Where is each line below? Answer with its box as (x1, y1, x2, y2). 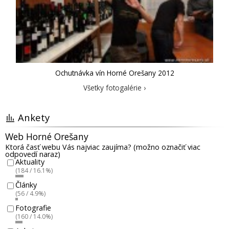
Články (15, 180, 37, 190)
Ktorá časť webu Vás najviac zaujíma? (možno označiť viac (5, 142, 200, 152)
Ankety (18, 111, 50, 124)
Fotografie (15, 203, 51, 213)
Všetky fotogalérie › (83, 83, 146, 93)
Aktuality (15, 157, 44, 167)
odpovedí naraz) (5, 149, 60, 159)
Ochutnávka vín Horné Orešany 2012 (55, 68, 174, 78)
